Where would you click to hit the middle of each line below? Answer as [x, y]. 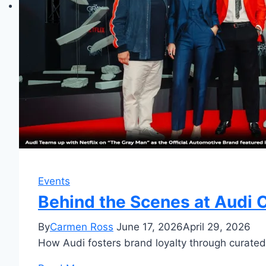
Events [54, 181]
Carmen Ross [82, 227]
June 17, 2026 [150, 227]
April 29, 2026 [217, 227]
